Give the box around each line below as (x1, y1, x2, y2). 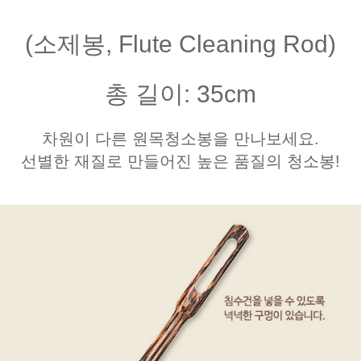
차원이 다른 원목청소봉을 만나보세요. (42, 130, 319, 147)
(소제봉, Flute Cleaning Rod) (25, 31, 336, 57)
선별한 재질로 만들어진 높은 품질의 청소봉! (21, 152, 340, 170)
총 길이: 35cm (105, 81, 256, 107)
